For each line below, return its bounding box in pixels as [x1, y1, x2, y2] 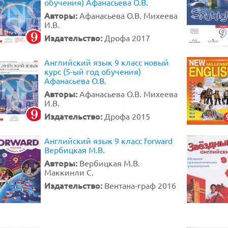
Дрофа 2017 [104, 33, 150, 43]
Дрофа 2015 [104, 111, 150, 121]
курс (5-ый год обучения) [44, 66, 141, 76]
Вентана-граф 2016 [104, 180, 176, 190]
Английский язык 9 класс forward [44, 135, 173, 146]
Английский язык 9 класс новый [44, 57, 169, 67]
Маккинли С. [44, 167, 94, 177]
